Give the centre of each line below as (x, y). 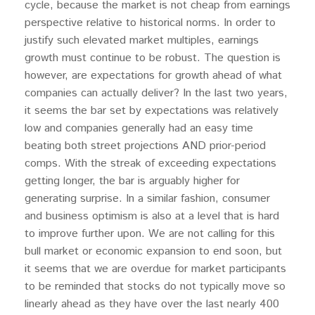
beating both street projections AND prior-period (145, 146)
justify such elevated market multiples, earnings (142, 40)
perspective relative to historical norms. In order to (150, 23)
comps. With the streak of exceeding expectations (150, 163)
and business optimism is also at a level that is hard (152, 216)
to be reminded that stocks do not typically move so (155, 287)
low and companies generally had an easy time (139, 128)
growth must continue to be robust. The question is (153, 58)
